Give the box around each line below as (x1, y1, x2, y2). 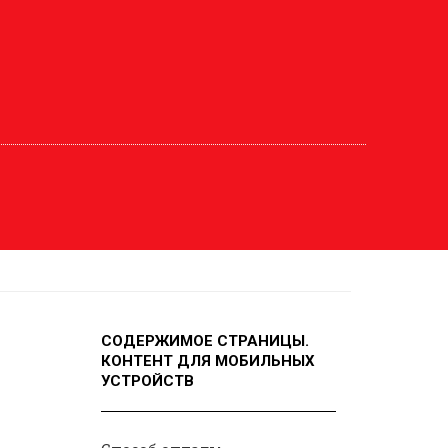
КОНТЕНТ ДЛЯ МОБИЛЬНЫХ (101, 352, 315, 370)
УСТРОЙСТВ (101, 372, 194, 390)
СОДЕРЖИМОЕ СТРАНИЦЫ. (101, 332, 309, 350)
